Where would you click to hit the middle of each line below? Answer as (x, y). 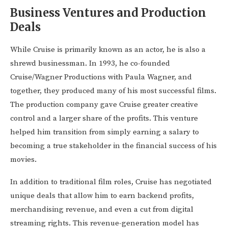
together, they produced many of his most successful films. (113, 91)
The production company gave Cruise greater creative (104, 105)
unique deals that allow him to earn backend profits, (102, 196)
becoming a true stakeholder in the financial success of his (113, 146)
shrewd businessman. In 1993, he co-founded (90, 64)
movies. (23, 160)
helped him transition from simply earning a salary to (105, 132)
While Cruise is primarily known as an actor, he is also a (108, 50)
